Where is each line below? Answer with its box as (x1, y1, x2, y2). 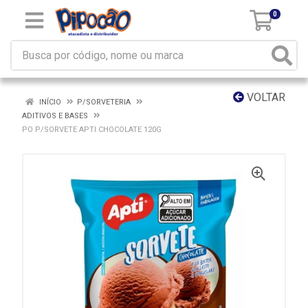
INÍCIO (37, 98, 61, 107)
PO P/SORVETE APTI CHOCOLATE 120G (22, 125, 162, 134)
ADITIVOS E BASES (22, 111, 88, 120)
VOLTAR (244, 91, 285, 104)
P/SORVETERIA (77, 98, 131, 107)
